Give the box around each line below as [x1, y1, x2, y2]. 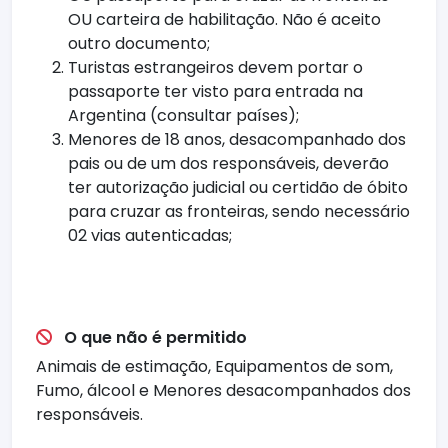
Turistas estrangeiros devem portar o [68, 56, 363, 80]
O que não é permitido [60, 326, 247, 350]
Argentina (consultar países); [68, 104, 299, 128]
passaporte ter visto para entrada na [68, 80, 363, 104]
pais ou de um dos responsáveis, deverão [68, 152, 389, 176]
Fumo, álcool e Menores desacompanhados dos [36, 379, 411, 403]
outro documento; [68, 32, 210, 56]
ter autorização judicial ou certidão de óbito [68, 176, 408, 200]
